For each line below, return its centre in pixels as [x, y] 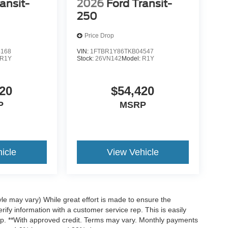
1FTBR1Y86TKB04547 [122, 51]
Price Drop [99, 36]
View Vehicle [133, 152]
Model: [132, 58]
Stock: [86, 58]
